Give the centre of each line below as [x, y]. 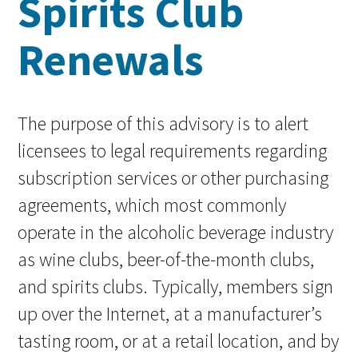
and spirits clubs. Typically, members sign [176, 286]
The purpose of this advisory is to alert [163, 123]
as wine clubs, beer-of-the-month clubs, [166, 259]
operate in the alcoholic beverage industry [176, 232]
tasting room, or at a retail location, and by [179, 340]
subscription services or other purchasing [173, 177]
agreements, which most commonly [152, 205]
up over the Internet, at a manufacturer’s [170, 313]
